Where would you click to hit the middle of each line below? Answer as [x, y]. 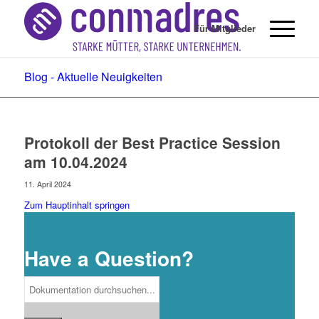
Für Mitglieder [225, 28]
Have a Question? [109, 258]
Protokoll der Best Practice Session [152, 142]
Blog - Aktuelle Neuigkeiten [93, 77]
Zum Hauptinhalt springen [77, 205]
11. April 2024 [47, 184]
